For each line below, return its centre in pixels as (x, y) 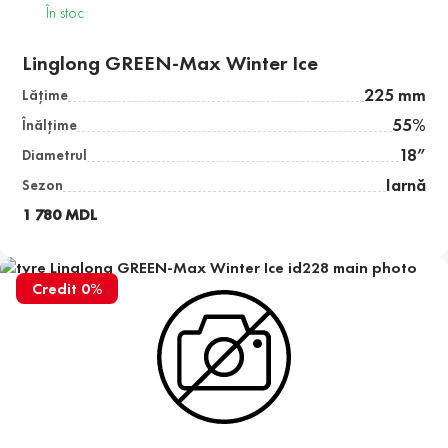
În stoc (65, 13)
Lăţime (45, 95)
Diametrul (55, 155)
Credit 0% (67, 289)
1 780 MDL (60, 215)
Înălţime (50, 125)
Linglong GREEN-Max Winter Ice (170, 63)
